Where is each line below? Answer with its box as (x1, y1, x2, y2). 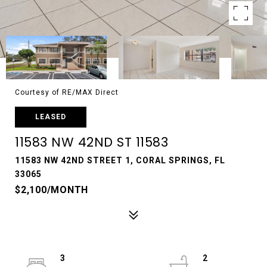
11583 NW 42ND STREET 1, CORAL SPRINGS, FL (15, 156, 225, 165)
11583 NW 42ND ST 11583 (15, 133, 168, 151)
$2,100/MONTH (15, 184, 88, 195)
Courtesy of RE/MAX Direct (15, 88, 119, 97)
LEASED (35, 113, 66, 121)
